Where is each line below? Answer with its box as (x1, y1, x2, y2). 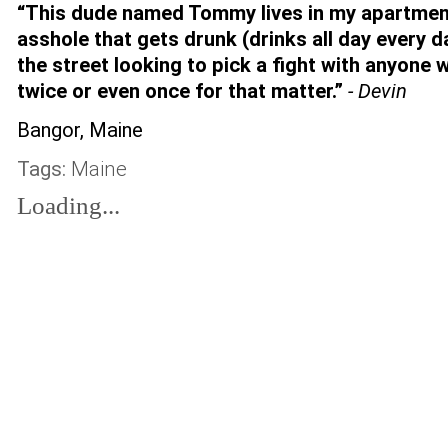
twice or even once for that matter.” (17, 79, 348, 103)
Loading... (17, 192, 120, 219)
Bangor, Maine (17, 118, 143, 142)
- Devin (348, 79, 407, 103)
